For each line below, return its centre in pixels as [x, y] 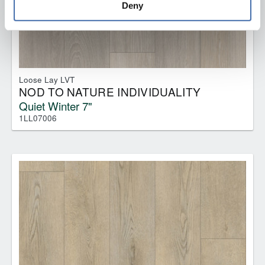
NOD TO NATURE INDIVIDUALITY [110, 91]
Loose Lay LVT [47, 79]
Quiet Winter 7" [56, 105]
